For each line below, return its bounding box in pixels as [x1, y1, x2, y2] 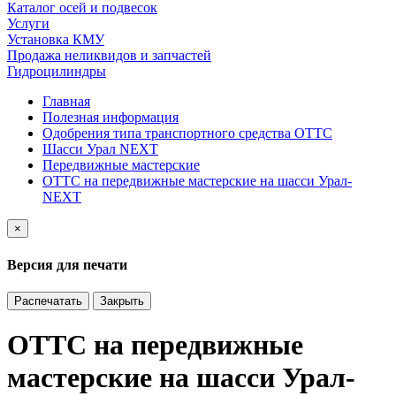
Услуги [7, 16, 49, 32]
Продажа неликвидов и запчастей [7, 48, 211, 64]
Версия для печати [7, 256, 127, 272]
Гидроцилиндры [7, 64, 106, 80]
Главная [42, 94, 90, 110]
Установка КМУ [7, 32, 104, 48]
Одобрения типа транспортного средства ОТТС [42, 126, 332, 141]
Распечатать [14, 293, 82, 308]
